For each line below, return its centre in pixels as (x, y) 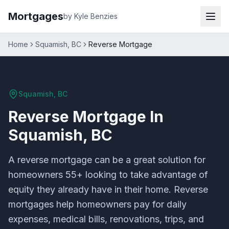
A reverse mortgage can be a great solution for (107, 160)
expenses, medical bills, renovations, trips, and (106, 219)
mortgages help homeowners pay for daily (97, 204)
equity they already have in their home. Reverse (108, 189)
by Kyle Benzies (90, 16)
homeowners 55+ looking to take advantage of (108, 175)
